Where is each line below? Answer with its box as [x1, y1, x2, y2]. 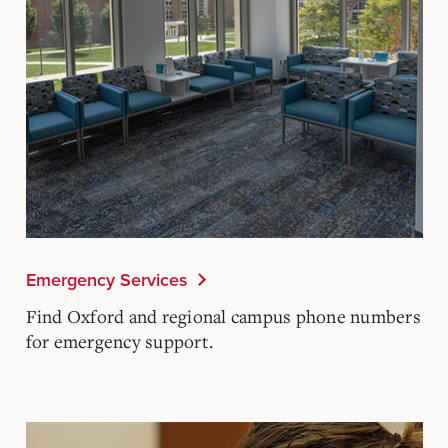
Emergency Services [25, 268, 188, 291]
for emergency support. [25, 328, 213, 353]
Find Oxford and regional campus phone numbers [25, 303, 421, 328]
